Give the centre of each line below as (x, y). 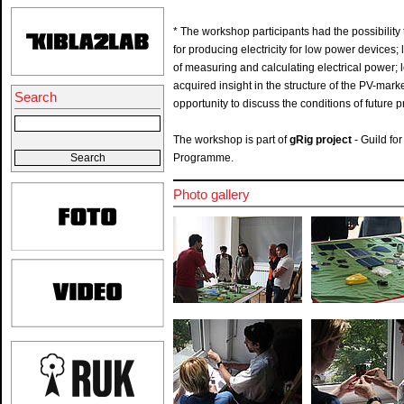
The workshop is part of (231, 140)
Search (36, 97)
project (334, 140)
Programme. (203, 158)
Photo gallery (211, 194)
